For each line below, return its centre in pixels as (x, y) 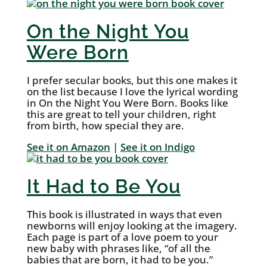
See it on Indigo (157, 147)
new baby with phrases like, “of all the (118, 249)
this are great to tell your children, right (121, 114)
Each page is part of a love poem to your (122, 237)
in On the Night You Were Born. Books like (127, 103)
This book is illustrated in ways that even (124, 215)
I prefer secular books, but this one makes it (132, 80)
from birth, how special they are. (105, 126)
